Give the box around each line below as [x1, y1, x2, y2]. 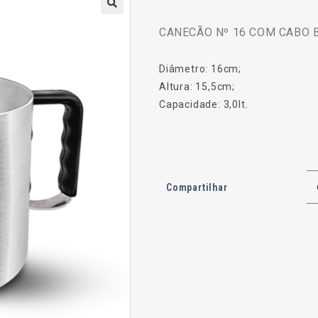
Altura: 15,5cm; [159, 81, 235, 92]
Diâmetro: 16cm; [159, 63, 241, 75]
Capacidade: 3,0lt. [159, 99, 248, 110]
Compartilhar [166, 181, 228, 193]
